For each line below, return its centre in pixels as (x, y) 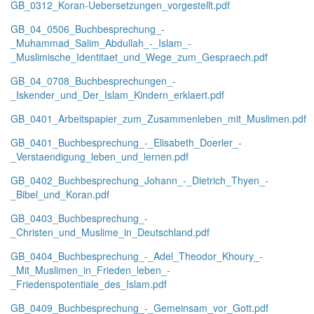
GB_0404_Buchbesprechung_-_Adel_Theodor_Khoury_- (137, 256)
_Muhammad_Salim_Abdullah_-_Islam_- (101, 43)
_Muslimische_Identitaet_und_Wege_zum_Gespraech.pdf (139, 57)
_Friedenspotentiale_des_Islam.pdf (89, 284)
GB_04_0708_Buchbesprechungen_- (93, 81)
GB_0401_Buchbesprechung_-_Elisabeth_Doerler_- (126, 142)
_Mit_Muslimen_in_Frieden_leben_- (90, 270)
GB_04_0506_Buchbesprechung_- (88, 29)
